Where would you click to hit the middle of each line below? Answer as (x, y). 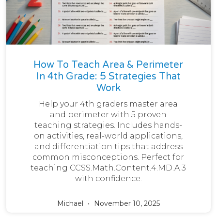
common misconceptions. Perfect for (108, 157)
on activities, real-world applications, (108, 136)
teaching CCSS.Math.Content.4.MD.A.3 (108, 168)
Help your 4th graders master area (108, 104)
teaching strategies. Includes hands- (108, 125)
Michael (71, 203)
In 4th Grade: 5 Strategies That (108, 76)
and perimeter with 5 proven (108, 114)
